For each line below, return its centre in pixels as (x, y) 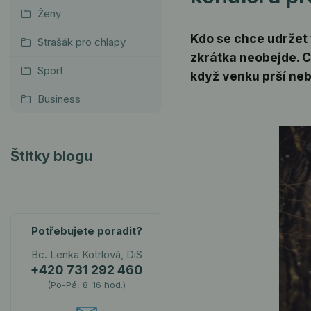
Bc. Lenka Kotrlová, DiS (86, 254)
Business (59, 99)
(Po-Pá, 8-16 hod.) (86, 285)
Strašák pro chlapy (82, 42)
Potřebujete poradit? (86, 231)
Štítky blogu (51, 156)
